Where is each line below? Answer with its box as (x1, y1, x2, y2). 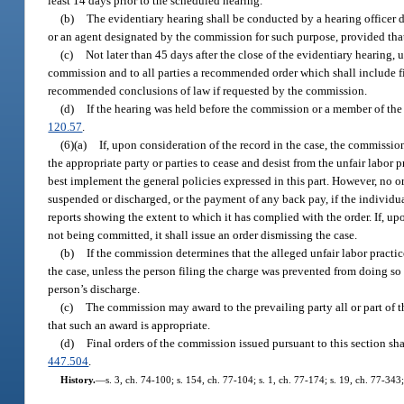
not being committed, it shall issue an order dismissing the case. (48, 227, 358, 242)
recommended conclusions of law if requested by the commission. (48, 83, 368, 97)
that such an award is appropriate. (48, 317, 211, 332)
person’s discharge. (48, 281, 141, 296)
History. (60, 373, 96, 385)
